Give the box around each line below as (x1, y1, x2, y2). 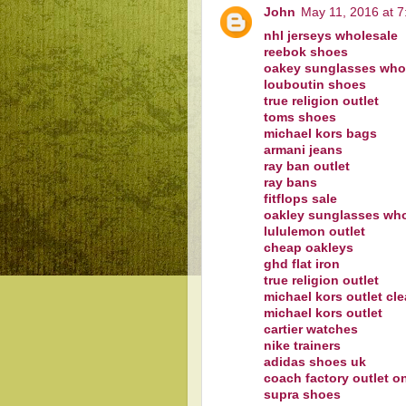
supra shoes (264, 387, 341, 401)
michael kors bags (264, 126, 377, 140)
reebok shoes (264, 44, 348, 59)
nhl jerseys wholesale (264, 28, 398, 43)
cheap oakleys (264, 240, 353, 255)
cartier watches (264, 322, 358, 336)
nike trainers (264, 338, 341, 353)
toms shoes (264, 110, 336, 124)
